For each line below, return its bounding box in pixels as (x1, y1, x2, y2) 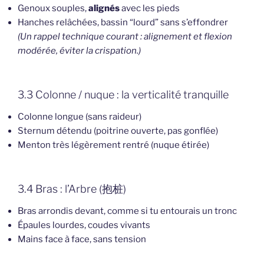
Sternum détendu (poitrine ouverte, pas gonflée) (18, 126, 218, 137)
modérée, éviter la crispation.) (18, 45, 141, 57)
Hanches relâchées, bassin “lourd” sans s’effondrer (18, 17, 228, 28)
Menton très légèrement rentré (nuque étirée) (18, 140, 209, 151)
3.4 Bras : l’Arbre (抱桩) (18, 182, 126, 195)
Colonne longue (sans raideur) (18, 111, 141, 123)
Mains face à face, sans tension (18, 234, 146, 245)
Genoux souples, (18, 3, 88, 14)
